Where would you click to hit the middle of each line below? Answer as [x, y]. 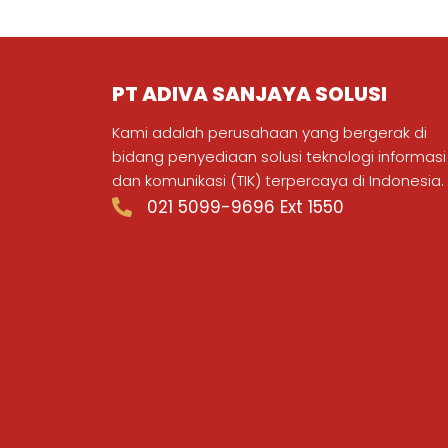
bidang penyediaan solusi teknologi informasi [279, 156]
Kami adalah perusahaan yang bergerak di [269, 132]
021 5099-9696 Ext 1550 [245, 206]
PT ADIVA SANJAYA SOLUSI [249, 93]
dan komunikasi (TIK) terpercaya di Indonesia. [278, 180]
